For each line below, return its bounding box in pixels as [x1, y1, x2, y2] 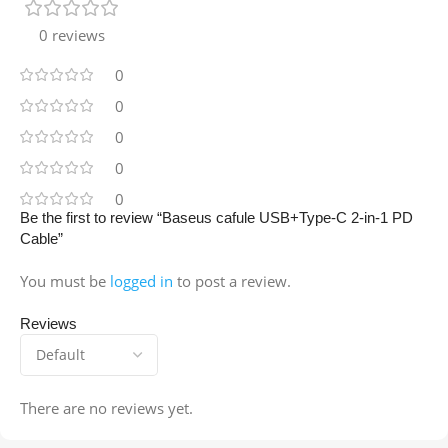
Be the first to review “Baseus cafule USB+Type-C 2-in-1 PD [20, 209, 413, 227]
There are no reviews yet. [20, 398, 193, 419]
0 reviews [39, 25, 105, 46]
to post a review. [173, 271, 291, 292]
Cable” [20, 230, 63, 248]
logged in [110, 271, 173, 292]
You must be [20, 271, 110, 292]
